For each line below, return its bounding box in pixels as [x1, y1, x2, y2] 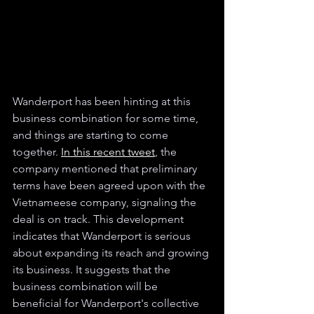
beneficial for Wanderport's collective [13, 296, 202, 310]
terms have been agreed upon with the [13, 179, 208, 193]
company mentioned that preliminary [13, 162, 200, 176]
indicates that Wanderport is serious [13, 229, 193, 243]
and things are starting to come [13, 128, 171, 142]
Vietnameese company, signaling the [13, 196, 199, 210]
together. [13, 145, 61, 159]
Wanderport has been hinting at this [13, 95, 193, 109]
